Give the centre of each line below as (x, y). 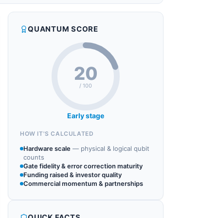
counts (34, 157)
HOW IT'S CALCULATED (57, 134)
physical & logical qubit (115, 148)
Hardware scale (47, 148)
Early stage (86, 116)
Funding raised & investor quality (73, 175)
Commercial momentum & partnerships (83, 183)
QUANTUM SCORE (63, 29)
